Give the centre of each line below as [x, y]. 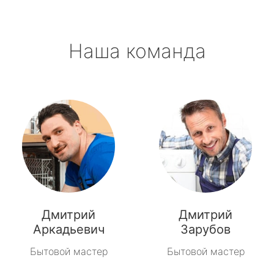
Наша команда [137, 51]
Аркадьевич [68, 229]
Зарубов [206, 229]
